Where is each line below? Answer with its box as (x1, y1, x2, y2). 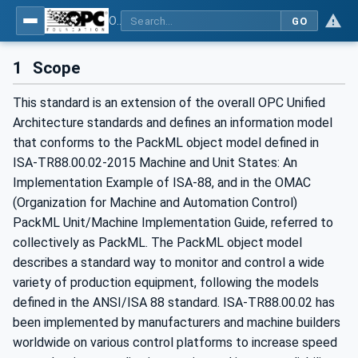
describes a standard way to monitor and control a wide (13, 255, 324, 271)
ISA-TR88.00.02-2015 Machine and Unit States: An (13, 155, 297, 171)
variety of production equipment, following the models (13, 275, 319, 291)
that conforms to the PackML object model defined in (13, 135, 319, 151)
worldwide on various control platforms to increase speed (13, 335, 337, 351)
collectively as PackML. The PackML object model (13, 235, 302, 251)
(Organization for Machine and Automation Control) (13, 195, 297, 211)
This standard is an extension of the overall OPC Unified (13, 95, 325, 111)
